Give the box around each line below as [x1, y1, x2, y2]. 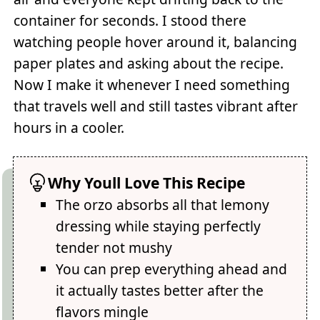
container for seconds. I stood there [14, 11, 247, 31]
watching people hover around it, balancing [14, 32, 298, 52]
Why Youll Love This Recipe [48, 171, 246, 193]
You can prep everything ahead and [56, 259, 288, 279]
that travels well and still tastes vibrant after [14, 96, 299, 116]
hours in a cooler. [14, 118, 125, 138]
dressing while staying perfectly [56, 216, 261, 236]
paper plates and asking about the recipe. [14, 54, 284, 74]
